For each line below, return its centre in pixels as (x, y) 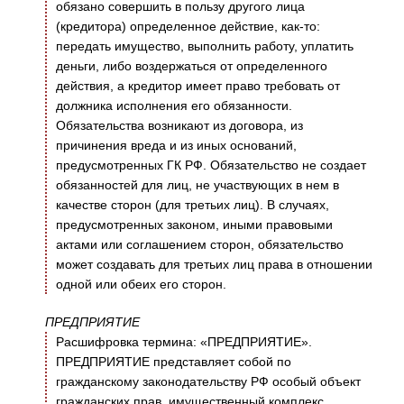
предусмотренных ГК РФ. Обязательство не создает (211, 165)
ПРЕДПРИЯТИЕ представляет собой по (174, 362)
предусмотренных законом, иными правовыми (194, 225)
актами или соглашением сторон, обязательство (200, 245)
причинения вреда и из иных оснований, (176, 146)
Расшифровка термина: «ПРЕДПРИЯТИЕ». (184, 342)
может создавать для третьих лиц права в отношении (214, 265)
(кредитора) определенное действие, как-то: (188, 27)
